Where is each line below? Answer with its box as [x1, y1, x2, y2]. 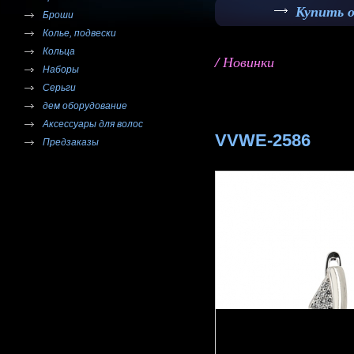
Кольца [43, 46, 75, 57]
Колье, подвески [43, 28, 116, 39]
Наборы [43, 64, 79, 75]
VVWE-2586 [215, 130, 311, 150]
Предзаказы [43, 137, 99, 148]
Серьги [43, 82, 76, 93]
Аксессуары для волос [43, 119, 143, 130]
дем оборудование [43, 100, 127, 111]
